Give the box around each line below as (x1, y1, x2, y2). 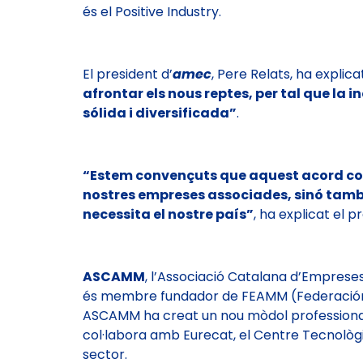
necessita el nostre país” (83, 204, 254, 224)
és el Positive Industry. (83, 2, 221, 22)
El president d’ (83, 64, 173, 83)
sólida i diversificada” (83, 103, 237, 122)
